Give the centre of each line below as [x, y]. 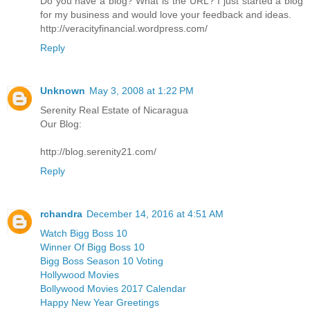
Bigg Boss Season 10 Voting [102, 261]
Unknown [63, 91]
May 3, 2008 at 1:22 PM [142, 91]
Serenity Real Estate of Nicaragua [114, 110]
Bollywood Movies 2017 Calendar [113, 289]
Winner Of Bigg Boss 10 [92, 247]
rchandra [61, 214]
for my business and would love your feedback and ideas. [166, 15]
